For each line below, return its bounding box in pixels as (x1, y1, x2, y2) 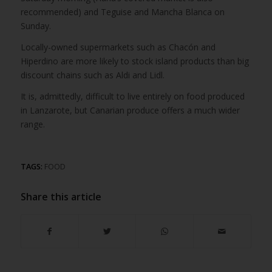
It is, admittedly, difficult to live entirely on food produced (20, 90, 245, 102)
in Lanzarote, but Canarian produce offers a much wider (20, 104, 240, 116)
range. (20, 118, 45, 130)
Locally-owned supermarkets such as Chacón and (20, 41, 216, 53)
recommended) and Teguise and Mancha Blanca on (20, 5, 225, 18)
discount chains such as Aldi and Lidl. (20, 69, 165, 81)
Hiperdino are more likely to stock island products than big (20, 55, 249, 67)
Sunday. (20, 19, 51, 32)
